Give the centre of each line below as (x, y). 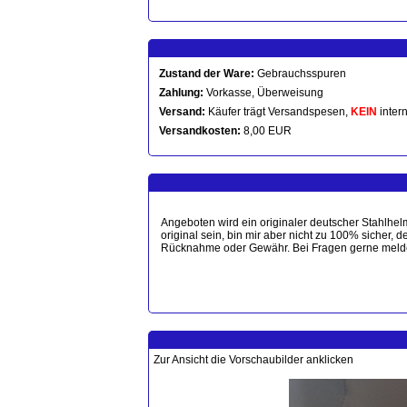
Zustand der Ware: (207, 74)
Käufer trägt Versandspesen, (278, 112)
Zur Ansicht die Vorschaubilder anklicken (253, 360)
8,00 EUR (266, 131)
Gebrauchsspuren (300, 74)
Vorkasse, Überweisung (263, 93)
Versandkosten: (200, 131)
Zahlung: (181, 93)
